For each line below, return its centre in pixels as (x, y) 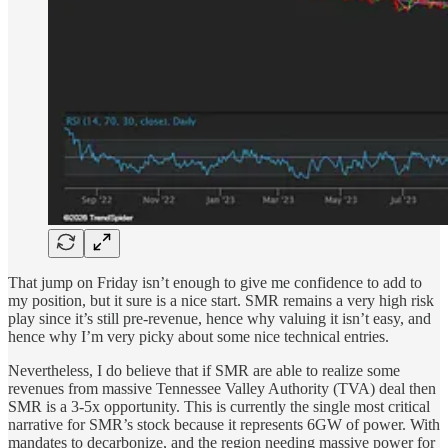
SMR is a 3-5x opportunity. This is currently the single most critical (219, 407)
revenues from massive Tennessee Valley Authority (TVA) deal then (222, 389)
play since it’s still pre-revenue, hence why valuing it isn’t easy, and (219, 319)
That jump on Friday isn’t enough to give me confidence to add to (215, 283)
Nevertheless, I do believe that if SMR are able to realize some (204, 371)
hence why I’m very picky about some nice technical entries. (198, 337)
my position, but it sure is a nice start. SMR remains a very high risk (221, 301)
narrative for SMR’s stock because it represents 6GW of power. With (224, 425)
